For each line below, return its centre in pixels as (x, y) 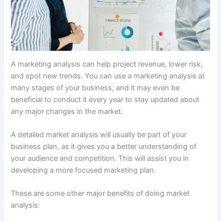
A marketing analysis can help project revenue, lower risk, (107, 64)
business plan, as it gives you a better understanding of (104, 146)
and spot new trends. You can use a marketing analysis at (108, 76)
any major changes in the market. (67, 111)
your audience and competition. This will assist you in (100, 158)
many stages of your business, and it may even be (95, 88)
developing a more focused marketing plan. (84, 170)
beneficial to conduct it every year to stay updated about (105, 99)
